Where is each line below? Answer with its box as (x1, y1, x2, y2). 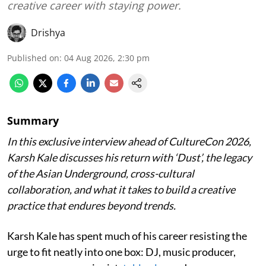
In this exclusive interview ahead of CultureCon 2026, (7, 135, 251, 148)
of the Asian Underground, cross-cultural (7, 167, 194, 180)
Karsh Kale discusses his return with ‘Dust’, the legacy (7, 151, 252, 164)
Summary (7, 113, 59, 128)
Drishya (31, 26, 65, 40)
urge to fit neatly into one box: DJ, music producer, (7, 245, 236, 259)
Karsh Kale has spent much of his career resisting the (7, 229, 247, 243)
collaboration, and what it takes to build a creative (7, 183, 235, 197)
